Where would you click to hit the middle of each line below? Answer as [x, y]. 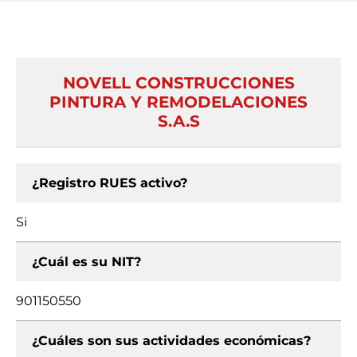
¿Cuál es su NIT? [86, 262]
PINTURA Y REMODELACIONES [178, 102]
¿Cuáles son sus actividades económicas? [171, 341]
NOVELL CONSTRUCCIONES [178, 83]
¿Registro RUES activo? [110, 183]
